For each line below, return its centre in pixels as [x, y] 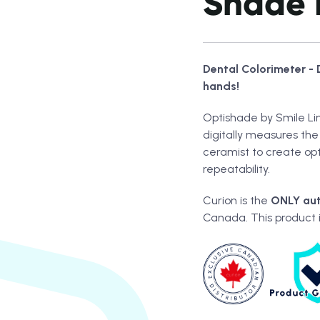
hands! [221, 86]
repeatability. [236, 169]
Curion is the [237, 200]
